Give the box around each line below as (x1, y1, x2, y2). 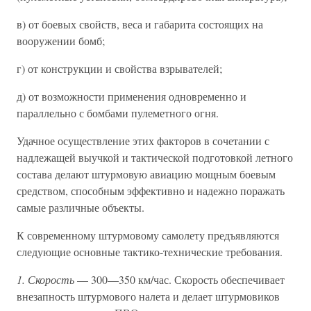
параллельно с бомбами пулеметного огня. (17, 106, 219, 120)
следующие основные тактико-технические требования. (17, 244, 283, 259)
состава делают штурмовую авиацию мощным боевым (17, 167, 276, 181)
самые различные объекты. (17, 200, 144, 215)
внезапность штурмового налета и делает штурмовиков (17, 289, 280, 303)
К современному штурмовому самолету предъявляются (17, 228, 279, 242)
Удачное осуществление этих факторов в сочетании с (17, 133, 269, 148)
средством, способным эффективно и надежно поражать (17, 183, 285, 198)
